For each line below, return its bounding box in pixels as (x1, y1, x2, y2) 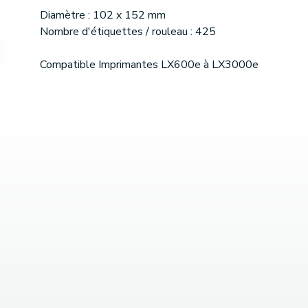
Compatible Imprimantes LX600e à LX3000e (40, 57, 258, 73)
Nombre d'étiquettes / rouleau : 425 (40, 24, 216, 40)
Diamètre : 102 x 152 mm (40, 8, 166, 23)
